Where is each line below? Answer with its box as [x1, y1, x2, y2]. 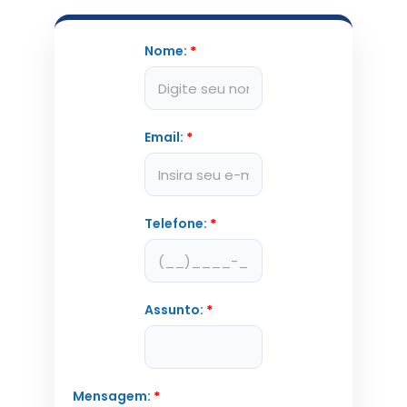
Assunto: [144, 301, 207, 319]
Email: [144, 128, 187, 146]
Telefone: [144, 214, 211, 233]
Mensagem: [72, 387, 154, 405]
